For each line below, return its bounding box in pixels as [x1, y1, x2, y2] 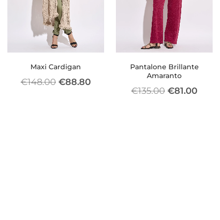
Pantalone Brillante [130, 62, 199, 72]
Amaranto [147, 71, 182, 81]
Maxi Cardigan [30, 62, 81, 72]
